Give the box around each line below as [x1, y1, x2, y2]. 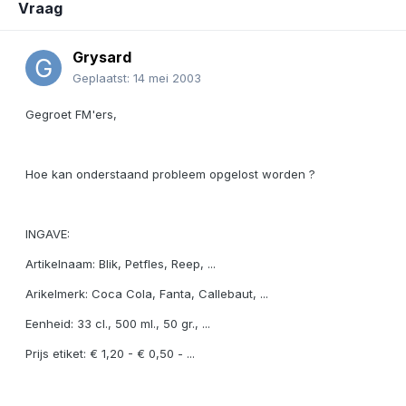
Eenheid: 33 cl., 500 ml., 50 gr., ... [25, 316, 210, 332]
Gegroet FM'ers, [25, 107, 117, 122]
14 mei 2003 [133, 71, 201, 86]
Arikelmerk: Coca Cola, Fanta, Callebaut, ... [25, 286, 268, 302]
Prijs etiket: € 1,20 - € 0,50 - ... [25, 346, 195, 362]
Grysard [72, 48, 131, 67]
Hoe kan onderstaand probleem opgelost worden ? [25, 167, 315, 182]
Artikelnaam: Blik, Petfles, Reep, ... [25, 256, 216, 272]
